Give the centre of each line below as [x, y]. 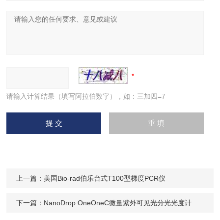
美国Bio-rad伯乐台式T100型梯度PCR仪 [105, 178]
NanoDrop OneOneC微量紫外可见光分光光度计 [118, 203]
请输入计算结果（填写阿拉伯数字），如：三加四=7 [86, 96]
